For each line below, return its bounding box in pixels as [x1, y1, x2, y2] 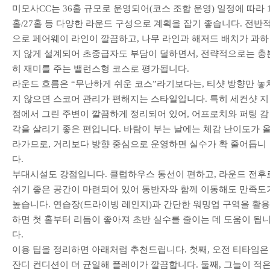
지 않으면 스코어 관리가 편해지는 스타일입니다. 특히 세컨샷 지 [12, 93, 269, 104]
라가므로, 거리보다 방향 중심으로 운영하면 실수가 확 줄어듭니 [12, 139, 266, 149]
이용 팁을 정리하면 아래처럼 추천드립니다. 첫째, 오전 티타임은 [12, 244, 269, 254]
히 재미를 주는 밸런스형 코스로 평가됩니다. [12, 63, 189, 74]
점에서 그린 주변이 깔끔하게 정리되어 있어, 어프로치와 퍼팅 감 [12, 108, 269, 119]
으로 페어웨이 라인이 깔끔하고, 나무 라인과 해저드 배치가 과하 [12, 33, 269, 43]
